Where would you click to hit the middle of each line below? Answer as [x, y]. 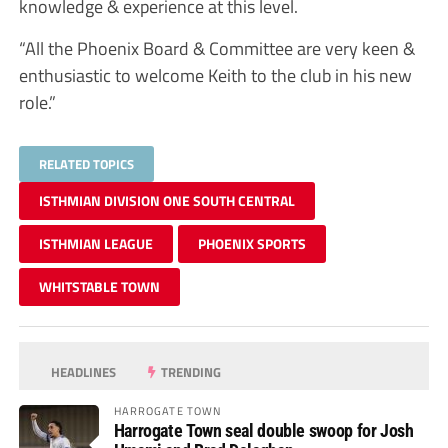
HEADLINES [82, 371]
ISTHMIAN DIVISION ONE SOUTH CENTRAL [166, 200]
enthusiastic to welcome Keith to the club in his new [215, 74]
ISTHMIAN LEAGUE [95, 243]
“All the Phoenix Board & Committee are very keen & [216, 47]
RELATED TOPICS [86, 163]
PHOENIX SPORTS [251, 243]
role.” [37, 101]
